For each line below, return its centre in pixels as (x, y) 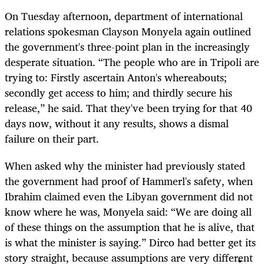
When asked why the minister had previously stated (125, 165)
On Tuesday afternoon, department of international (124, 16)
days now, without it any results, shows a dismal (117, 123)
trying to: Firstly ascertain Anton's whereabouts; (116, 77)
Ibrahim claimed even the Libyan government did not (129, 196)
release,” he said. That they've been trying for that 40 (128, 108)
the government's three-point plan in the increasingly (127, 46)
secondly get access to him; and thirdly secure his (118, 92)
